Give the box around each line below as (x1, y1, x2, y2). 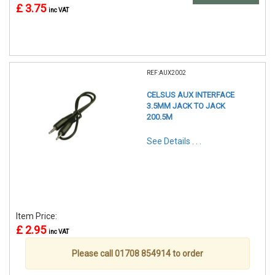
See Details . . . (147, 136, 201, 147)
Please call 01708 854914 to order (72, 249, 203, 259)
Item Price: (16, 211, 59, 222)
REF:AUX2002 (147, 69, 186, 77)
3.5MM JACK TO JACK (147, 101, 225, 111)
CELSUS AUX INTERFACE (147, 90, 234, 100)
